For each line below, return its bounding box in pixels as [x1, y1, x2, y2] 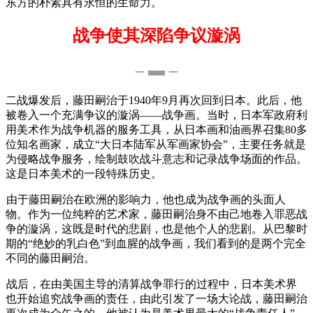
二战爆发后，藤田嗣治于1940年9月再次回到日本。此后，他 [6, 94, 302, 106]
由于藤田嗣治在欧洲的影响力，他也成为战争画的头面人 [6, 193, 286, 205]
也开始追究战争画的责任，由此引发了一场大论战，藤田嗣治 [6, 292, 307, 305]
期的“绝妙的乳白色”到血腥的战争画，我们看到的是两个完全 [6, 237, 306, 249]
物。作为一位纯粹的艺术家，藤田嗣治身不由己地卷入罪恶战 [6, 208, 307, 220]
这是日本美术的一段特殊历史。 [6, 167, 162, 180]
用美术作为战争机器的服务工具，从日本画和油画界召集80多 [6, 123, 307, 136]
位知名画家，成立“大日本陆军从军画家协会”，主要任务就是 [6, 138, 306, 150]
